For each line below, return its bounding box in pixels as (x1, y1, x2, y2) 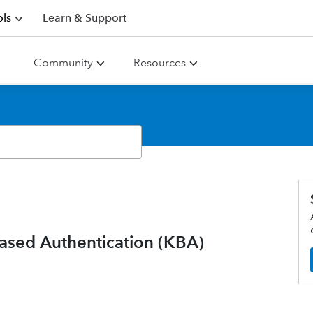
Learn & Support (43, 11, 126, 24)
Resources (133, 56, 186, 69)
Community (34, 56, 93, 69)
